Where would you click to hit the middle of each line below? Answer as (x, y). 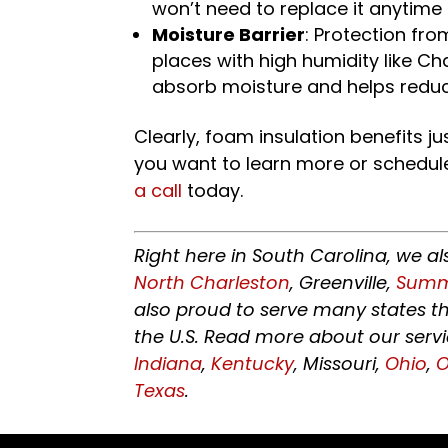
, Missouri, (340, 363)
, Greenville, (343, 282)
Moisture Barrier (229, 34)
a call (158, 190)
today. (213, 190)
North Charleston (212, 282)
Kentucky (253, 363)
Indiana (168, 363)
